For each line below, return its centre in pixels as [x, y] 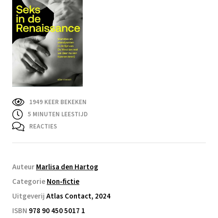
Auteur [24, 167]
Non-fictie [63, 182]
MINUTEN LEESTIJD [59, 114]
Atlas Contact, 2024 [78, 196]
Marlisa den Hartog [67, 167]
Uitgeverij [29, 196]
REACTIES [43, 126]
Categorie [29, 182]
